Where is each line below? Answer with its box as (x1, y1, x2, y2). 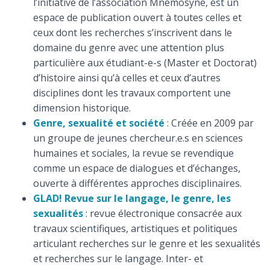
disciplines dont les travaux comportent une (33, 86, 231, 99)
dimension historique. (33, 101, 131, 115)
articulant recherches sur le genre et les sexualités (33, 237, 260, 250)
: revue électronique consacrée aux (86, 207, 242, 220)
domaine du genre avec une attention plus (33, 41, 224, 54)
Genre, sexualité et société (33, 116, 165, 130)
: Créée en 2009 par (165, 116, 254, 130)
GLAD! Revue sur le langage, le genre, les (33, 192, 231, 205)
